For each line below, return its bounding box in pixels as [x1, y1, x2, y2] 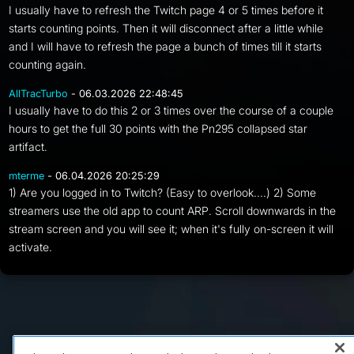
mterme [9, 170, 45, 182]
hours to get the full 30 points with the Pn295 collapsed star [9, 122, 308, 135]
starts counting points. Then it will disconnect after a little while [9, 21, 324, 35]
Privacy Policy [190, 334, 239, 343]
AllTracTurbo [9, 88, 69, 100]
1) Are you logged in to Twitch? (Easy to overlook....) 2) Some [9, 186, 317, 199]
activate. [9, 240, 53, 254]
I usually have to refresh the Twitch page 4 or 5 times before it [9, 3, 324, 17]
